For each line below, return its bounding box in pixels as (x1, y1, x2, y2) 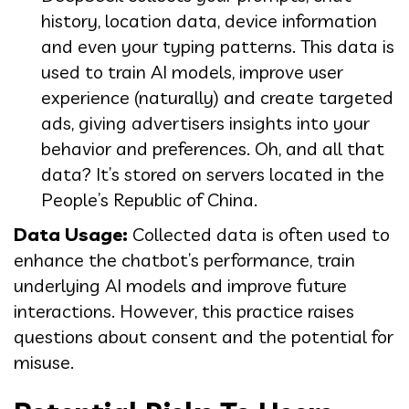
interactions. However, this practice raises (14, 299, 354, 322)
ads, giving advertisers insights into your (41, 110, 370, 134)
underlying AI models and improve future (14, 273, 347, 297)
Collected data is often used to (128, 222, 390, 246)
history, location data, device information (41, 8, 377, 32)
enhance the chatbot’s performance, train (14, 247, 355, 271)
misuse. (14, 350, 74, 373)
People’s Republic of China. (41, 187, 257, 211)
